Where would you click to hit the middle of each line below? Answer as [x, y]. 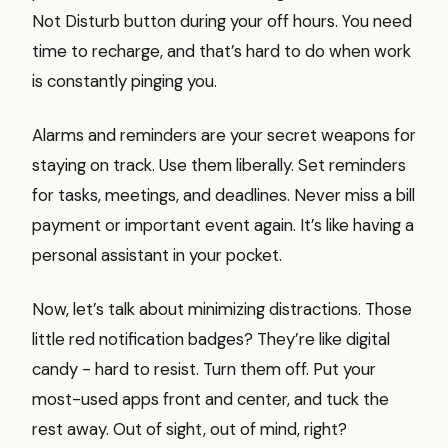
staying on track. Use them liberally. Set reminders [219, 164]
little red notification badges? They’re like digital [211, 338]
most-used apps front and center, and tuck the [210, 398]
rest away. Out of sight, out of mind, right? [189, 428]
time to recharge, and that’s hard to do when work [221, 50]
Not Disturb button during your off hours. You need [222, 20]
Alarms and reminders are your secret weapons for [224, 134]
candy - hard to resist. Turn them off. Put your [204, 368]
